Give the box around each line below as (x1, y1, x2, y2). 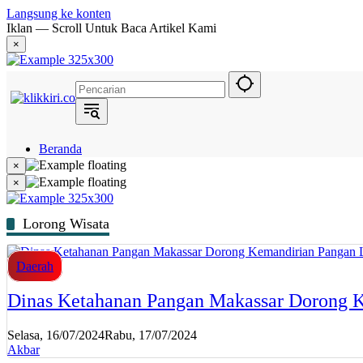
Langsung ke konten (6, 6, 111, 20)
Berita (39, 171, 70, 185)
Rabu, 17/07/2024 (105, 327, 197, 342)
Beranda (39, 142, 82, 156)
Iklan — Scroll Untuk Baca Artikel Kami (6, 21, 216, 35)
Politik (39, 186, 72, 199)
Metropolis (39, 229, 94, 243)
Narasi (39, 200, 72, 214)
